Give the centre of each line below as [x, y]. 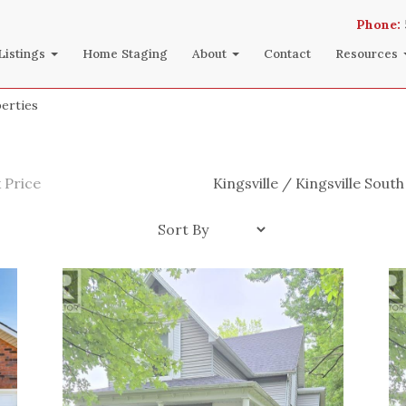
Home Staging [126, 53]
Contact [287, 53]
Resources [368, 53]
